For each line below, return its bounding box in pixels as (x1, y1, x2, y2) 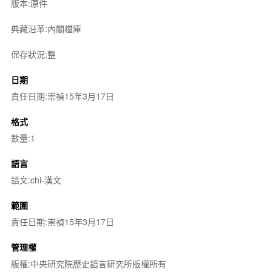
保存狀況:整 (10, 47, 56, 60)
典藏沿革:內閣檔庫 (10, 22, 81, 35)
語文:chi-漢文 (10, 173, 61, 186)
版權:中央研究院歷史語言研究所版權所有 (10, 257, 166, 270)
